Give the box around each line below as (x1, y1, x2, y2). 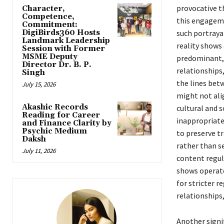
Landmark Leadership (22, 36, 110, 46)
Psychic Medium (22, 126, 87, 136)
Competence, (22, 12, 74, 22)
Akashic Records (22, 102, 88, 112)
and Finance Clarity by (22, 118, 111, 128)
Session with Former (22, 44, 105, 54)
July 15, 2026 (22, 80, 55, 89)
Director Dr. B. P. (22, 60, 91, 70)
